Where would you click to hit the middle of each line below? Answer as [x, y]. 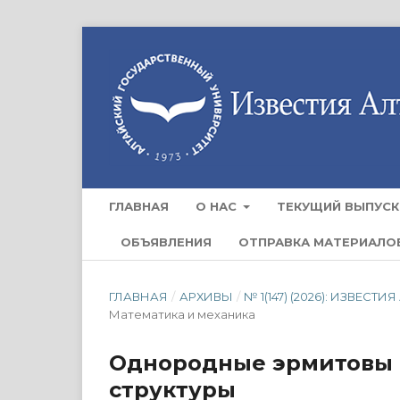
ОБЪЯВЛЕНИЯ [166, 242]
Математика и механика [182, 314]
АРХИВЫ [206, 296]
